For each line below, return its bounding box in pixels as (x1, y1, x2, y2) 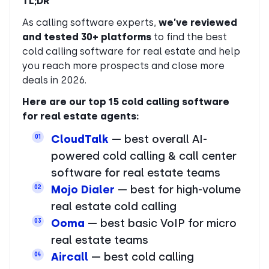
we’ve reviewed (159, 17, 237, 28)
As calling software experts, (22, 17, 159, 28)
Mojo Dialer (51, 183, 115, 196)
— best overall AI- (109, 133, 207, 145)
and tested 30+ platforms (22, 31, 151, 43)
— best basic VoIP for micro (85, 217, 237, 229)
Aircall (51, 250, 88, 263)
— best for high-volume (115, 183, 241, 196)
